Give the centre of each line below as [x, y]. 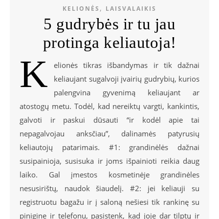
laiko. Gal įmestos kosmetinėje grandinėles [109, 175]
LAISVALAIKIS [131, 9]
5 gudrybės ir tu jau [109, 24]
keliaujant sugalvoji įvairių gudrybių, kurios [127, 79]
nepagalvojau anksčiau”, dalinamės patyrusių [109, 134]
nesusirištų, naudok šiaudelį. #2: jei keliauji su [109, 188]
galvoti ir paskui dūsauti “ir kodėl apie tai [109, 120]
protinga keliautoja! [109, 43]
